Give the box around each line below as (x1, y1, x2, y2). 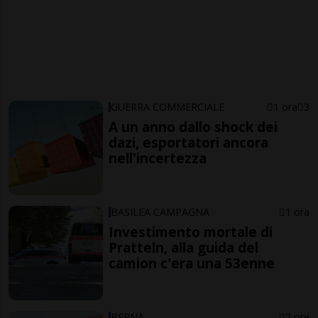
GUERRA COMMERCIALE (111, 100, 225, 114)
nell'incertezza (109, 148, 207, 168)
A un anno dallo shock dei (109, 117, 278, 137)
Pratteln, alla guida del (109, 237, 259, 257)
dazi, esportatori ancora (109, 133, 269, 153)
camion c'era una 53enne (109, 253, 275, 273)
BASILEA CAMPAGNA (111, 204, 210, 219)
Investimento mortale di (109, 221, 273, 241)
